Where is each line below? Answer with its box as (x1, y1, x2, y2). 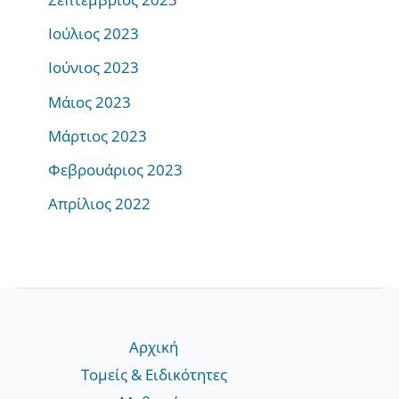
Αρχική (129, 336, 179, 357)
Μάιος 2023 (48, 91, 131, 112)
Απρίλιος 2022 (48, 193, 151, 215)
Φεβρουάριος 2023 (48, 159, 183, 181)
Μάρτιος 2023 (48, 125, 147, 146)
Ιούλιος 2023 (48, 23, 139, 45)
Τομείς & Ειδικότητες (80, 363, 227, 385)
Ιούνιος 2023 (48, 57, 139, 78)
